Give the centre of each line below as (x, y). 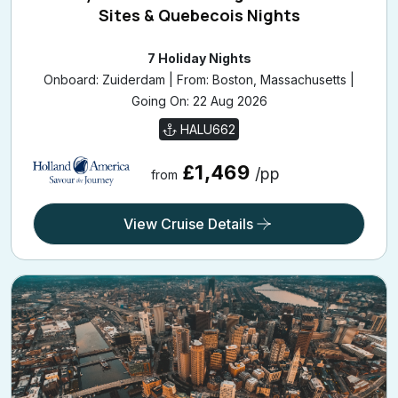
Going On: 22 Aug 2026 (199, 100)
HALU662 (206, 129)
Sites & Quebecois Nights (199, 15)
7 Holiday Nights (199, 58)
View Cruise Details (188, 223)
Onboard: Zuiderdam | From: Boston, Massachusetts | (199, 79)
